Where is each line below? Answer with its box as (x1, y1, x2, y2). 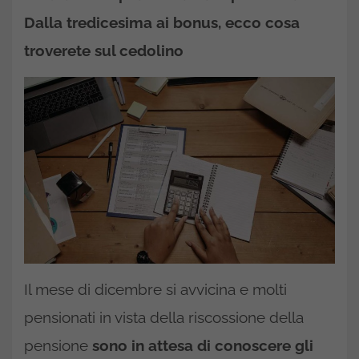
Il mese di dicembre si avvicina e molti (24, 280, 287, 298)
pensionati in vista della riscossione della (24, 308, 304, 326)
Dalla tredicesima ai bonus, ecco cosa (24, 14, 300, 31)
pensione (24, 336, 92, 354)
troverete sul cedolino (24, 42, 184, 59)
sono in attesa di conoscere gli (92, 336, 313, 354)
